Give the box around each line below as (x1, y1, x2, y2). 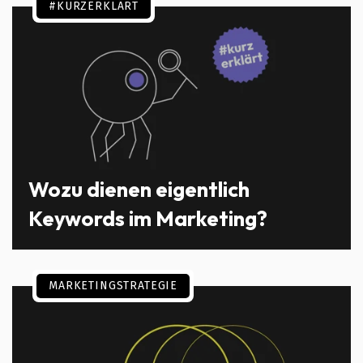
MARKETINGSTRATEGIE (49, 278, 178, 293)
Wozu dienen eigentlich (28, 175, 250, 203)
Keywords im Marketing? (28, 204, 267, 232)
